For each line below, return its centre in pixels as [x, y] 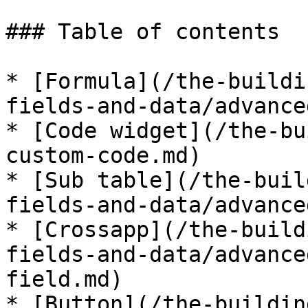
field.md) [64, 279]
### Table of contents [143, 32]
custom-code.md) [103, 155]
